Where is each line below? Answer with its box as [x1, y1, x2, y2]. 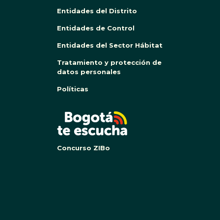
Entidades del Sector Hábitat [57, 41, 163, 50]
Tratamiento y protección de [57, 58, 162, 67]
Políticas [57, 85, 88, 93]
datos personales [57, 68, 121, 76]
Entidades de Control [57, 24, 135, 32]
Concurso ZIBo [57, 144, 110, 152]
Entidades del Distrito [57, 7, 137, 15]
